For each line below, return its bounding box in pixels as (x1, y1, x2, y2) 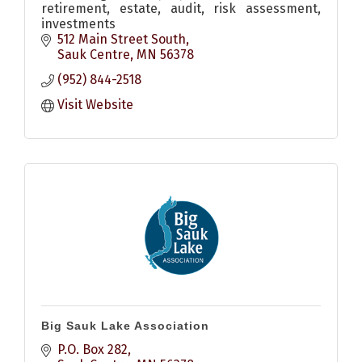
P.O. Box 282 (57, 342, 128, 358)
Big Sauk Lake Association (41, 319, 209, 333)
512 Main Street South (57, 32, 186, 48)
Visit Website (57, 97, 133, 113)
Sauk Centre (57, 47, 130, 63)
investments (41, 16, 116, 32)
